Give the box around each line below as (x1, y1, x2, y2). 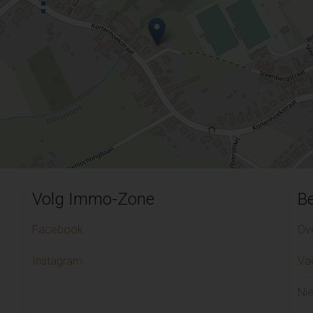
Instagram (32, 254, 82, 268)
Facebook (32, 223, 83, 237)
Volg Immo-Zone (32, 189, 154, 210)
